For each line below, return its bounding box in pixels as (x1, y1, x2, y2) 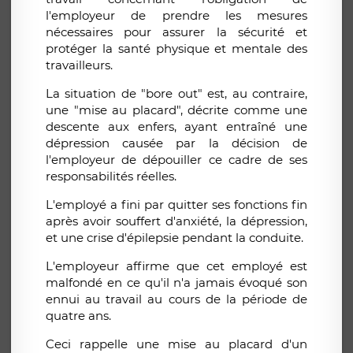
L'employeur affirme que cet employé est (46, 258, 307, 274)
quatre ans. (46, 308, 111, 324)
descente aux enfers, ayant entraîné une (46, 119, 307, 135)
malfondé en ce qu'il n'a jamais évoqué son (46, 275, 307, 291)
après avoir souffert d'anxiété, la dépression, (46, 214, 307, 229)
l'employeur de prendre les (46, 8, 257, 24)
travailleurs (46, 58, 110, 73)
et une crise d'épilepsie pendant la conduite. (46, 230, 303, 246)
